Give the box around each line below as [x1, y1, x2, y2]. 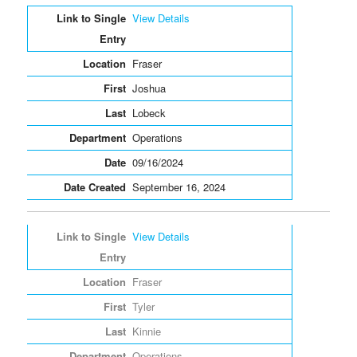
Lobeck [131, 104, 166, 120]
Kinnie [131, 323, 161, 339]
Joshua [131, 80, 166, 96]
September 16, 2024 [131, 178, 226, 194]
